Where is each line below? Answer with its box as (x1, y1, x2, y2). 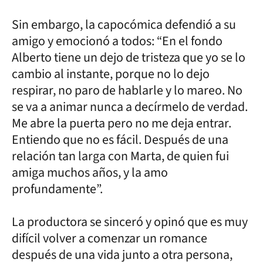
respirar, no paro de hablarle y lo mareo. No (12, 80, 242, 100)
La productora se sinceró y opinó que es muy (12, 212, 248, 231)
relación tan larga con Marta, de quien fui (12, 146, 229, 166)
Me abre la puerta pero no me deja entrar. (12, 113, 231, 133)
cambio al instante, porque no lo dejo (12, 64, 210, 83)
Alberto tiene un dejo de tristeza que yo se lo (12, 48, 245, 67)
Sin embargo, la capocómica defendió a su (12, 15, 236, 34)
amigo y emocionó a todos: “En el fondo (12, 31, 222, 50)
